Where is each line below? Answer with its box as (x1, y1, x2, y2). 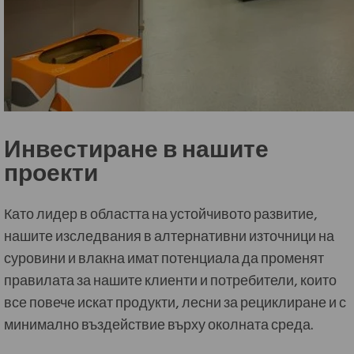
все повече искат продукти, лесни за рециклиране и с (4, 290, 346, 311)
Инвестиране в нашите (4, 128, 269, 164)
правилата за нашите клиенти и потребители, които (4, 268, 337, 289)
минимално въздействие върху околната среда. (4, 312, 314, 333)
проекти (4, 152, 98, 188)
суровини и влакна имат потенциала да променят (4, 246, 324, 267)
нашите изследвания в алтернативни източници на (4, 224, 334, 245)
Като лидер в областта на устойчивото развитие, (4, 201, 318, 223)
